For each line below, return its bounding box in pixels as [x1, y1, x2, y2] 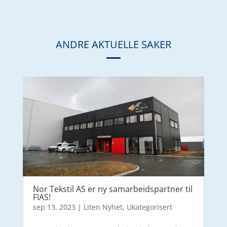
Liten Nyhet [83, 202, 123, 212]
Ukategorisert [126, 202, 172, 212]
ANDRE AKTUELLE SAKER [55, 37, 171, 51]
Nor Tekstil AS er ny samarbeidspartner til [32, 183, 193, 195]
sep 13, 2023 [32, 202, 75, 212]
